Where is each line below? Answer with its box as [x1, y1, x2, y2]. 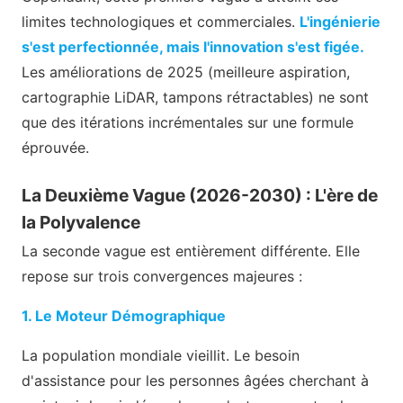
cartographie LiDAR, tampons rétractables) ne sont [22, 88, 369, 107]
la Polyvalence [22, 211, 140, 234]
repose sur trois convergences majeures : [22, 267, 302, 286]
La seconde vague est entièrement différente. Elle [22, 242, 360, 261]
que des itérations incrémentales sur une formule [22, 113, 354, 132]
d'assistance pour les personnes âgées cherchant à [22, 372, 369, 390]
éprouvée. [22, 139, 89, 157]
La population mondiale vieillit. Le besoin [22, 346, 300, 365]
